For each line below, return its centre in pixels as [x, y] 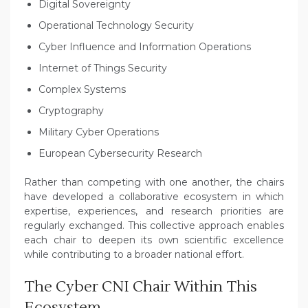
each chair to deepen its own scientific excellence [154, 240]
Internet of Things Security [103, 68]
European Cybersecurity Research [120, 154]
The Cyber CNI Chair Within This [141, 287]
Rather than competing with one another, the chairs [154, 183]
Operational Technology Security [116, 26]
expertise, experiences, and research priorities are [154, 211]
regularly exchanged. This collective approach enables [154, 226]
